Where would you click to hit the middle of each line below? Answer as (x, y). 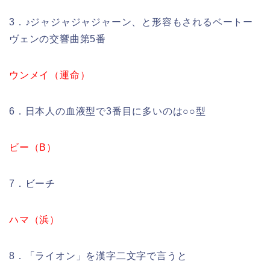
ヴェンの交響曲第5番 (58, 39)
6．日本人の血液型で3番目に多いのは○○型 (108, 111)
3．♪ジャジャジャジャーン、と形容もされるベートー (131, 22)
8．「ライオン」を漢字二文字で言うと (98, 256)
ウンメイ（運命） (50, 75)
